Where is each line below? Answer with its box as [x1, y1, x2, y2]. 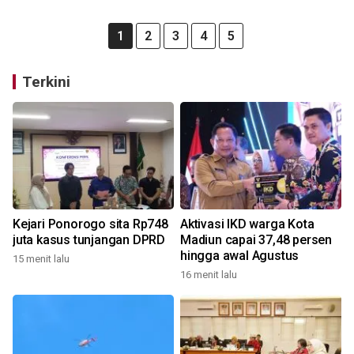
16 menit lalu [180, 269, 237, 281]
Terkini [22, 73, 70, 91]
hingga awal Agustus [180, 248, 299, 263]
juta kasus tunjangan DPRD [13, 232, 165, 247]
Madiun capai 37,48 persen [180, 232, 332, 247]
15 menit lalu [13, 253, 70, 265]
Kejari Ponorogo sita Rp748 [13, 217, 168, 232]
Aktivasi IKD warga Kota [180, 217, 314, 232]
